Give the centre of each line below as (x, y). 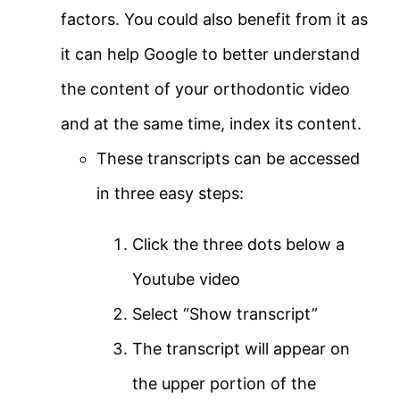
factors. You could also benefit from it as (214, 20)
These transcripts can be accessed (228, 159)
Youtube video (186, 279)
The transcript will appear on (241, 349)
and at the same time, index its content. (211, 124)
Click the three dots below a (238, 245)
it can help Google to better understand (210, 54)
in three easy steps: (170, 194)
